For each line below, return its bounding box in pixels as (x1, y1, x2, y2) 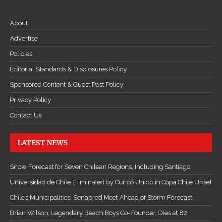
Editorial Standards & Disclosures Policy (10, 65, 127, 73)
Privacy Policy (10, 96, 51, 104)
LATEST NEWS (17, 138, 68, 148)
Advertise (10, 35, 38, 43)
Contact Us (10, 111, 42, 119)
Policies (10, 50, 32, 58)
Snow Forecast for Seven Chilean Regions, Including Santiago (10, 163, 190, 171)
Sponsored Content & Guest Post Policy (10, 81, 123, 89)
